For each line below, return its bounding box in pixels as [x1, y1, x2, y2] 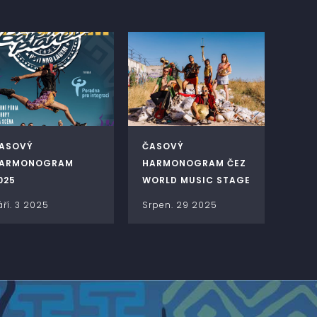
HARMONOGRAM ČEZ [142, 157, 246, 170]
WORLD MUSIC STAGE [142, 174, 250, 187]
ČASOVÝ [142, 140, 184, 153]
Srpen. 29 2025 [142, 199, 217, 212]
